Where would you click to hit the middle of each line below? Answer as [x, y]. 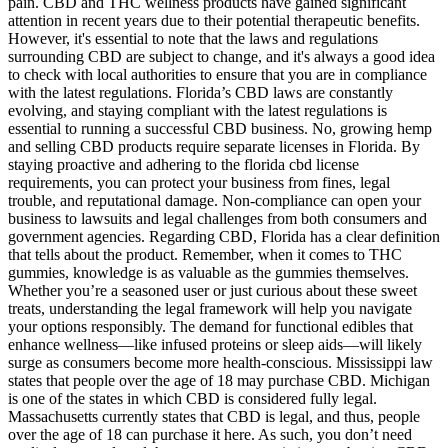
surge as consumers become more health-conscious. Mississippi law [220, 362]
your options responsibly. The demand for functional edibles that [210, 326]
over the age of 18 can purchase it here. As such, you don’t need [210, 434]
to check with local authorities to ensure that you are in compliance [217, 74]
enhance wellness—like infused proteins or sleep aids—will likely [215, 344]
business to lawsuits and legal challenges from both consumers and [217, 218]
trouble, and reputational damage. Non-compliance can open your [214, 200]
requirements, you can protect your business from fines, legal [199, 182]
